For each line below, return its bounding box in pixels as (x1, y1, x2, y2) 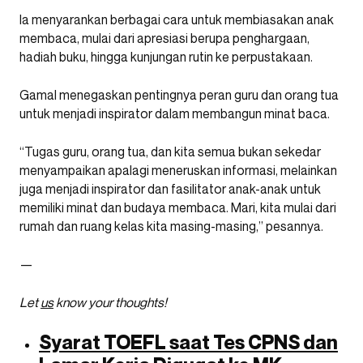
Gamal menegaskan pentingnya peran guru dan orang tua (19, 86, 339, 103)
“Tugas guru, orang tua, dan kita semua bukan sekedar (19, 143, 321, 160)
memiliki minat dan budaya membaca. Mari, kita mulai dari (19, 199, 336, 216)
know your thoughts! (53, 293, 167, 310)
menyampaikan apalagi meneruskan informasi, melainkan (19, 161, 337, 178)
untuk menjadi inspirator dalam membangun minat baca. (19, 105, 330, 122)
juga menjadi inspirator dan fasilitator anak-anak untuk (19, 180, 321, 197)
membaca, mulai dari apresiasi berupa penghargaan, (19, 29, 310, 46)
